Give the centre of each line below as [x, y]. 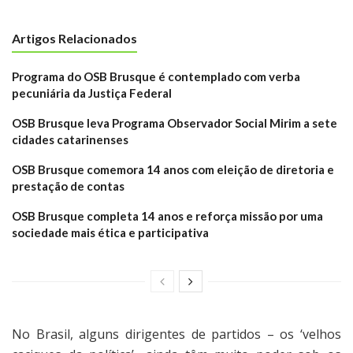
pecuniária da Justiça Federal [92, 93]
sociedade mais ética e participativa [110, 233]
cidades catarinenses [70, 140]
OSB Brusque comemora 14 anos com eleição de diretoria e [173, 170]
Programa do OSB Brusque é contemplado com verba [156, 77]
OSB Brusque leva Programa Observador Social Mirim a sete [175, 123]
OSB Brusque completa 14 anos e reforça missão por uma [167, 216]
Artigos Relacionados [74, 39]
